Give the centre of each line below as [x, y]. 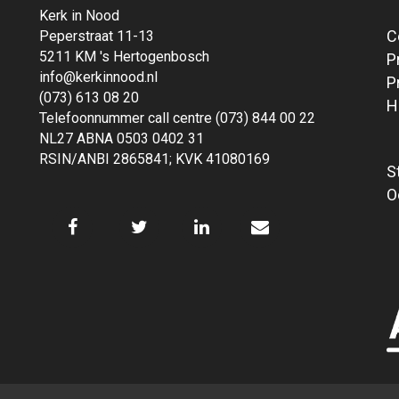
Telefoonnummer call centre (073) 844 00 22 [177, 118]
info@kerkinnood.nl [98, 77]
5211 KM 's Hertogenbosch [124, 57]
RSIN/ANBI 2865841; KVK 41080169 [155, 159]
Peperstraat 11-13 [97, 37]
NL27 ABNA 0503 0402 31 [122, 139]
